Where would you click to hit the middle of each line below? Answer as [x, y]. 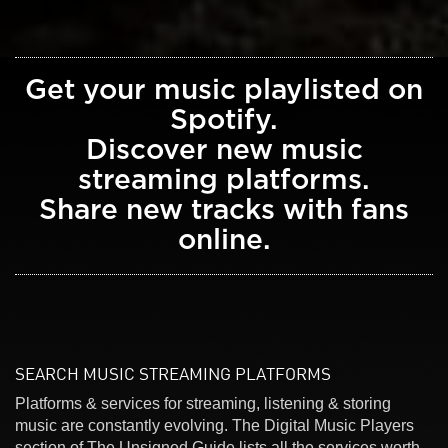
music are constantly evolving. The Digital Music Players [164, 425]
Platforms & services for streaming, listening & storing [203, 403]
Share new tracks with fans [224, 210]
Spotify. [224, 120]
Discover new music [224, 150]
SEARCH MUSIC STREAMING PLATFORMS [173, 373]
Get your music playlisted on [224, 90]
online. [224, 240]
